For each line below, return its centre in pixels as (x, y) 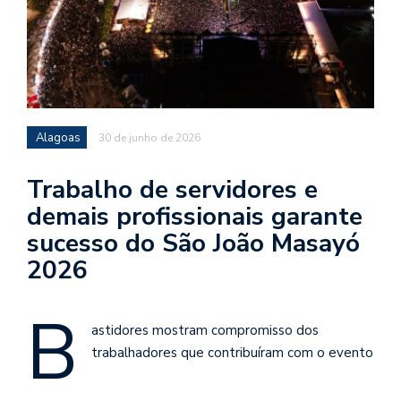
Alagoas (58, 138)
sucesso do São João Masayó (193, 244)
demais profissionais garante (195, 217)
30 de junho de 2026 (149, 138)
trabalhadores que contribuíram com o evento (232, 353)
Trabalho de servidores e (172, 190)
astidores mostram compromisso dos (205, 331)
